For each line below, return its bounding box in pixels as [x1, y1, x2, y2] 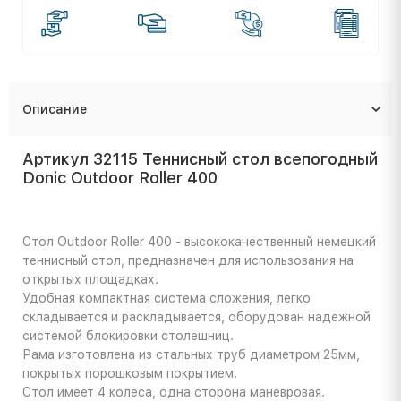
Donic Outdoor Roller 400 [22, 168, 218, 188]
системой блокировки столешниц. [22, 328, 234, 344]
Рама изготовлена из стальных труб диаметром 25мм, [22, 347, 360, 363]
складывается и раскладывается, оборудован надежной [22, 310, 371, 325]
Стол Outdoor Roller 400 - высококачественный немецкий [22, 235, 376, 250]
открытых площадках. [22, 272, 158, 287]
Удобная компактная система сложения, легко [22, 291, 311, 306]
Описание [22, 102, 87, 117]
